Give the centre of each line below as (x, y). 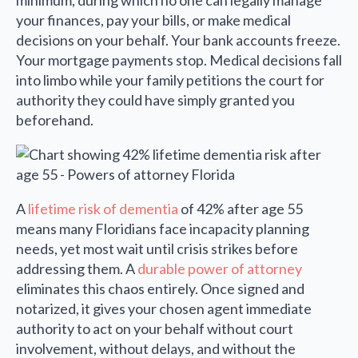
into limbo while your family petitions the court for (170, 80)
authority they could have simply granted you (155, 100)
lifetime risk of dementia (103, 209)
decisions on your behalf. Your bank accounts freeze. (178, 40)
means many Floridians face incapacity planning (163, 229)
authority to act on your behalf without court (155, 329)
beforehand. (55, 120)
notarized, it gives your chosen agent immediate (164, 309)
